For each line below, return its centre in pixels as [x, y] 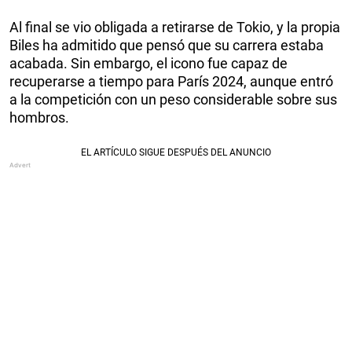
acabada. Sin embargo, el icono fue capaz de [148, 64]
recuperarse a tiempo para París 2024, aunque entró [171, 82]
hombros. [39, 118]
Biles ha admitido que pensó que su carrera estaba [167, 46]
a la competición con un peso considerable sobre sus [173, 100]
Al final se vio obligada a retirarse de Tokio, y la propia [175, 27]
